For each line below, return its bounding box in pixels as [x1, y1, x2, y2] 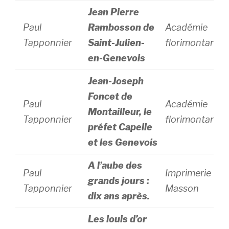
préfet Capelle [88, 122, 153, 132]
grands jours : [88, 175, 150, 186]
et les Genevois [88, 137, 158, 148]
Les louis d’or [88, 214, 147, 224]
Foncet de [88, 91, 133, 102]
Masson [165, 183, 199, 194]
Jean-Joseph [88, 76, 144, 86]
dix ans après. [88, 191, 150, 201]
